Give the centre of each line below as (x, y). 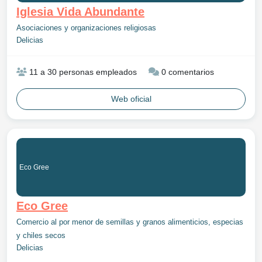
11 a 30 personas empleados (82, 72)
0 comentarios (187, 72)
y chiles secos (41, 236)
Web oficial (131, 99)
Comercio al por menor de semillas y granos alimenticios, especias (130, 222)
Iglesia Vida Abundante (80, 12)
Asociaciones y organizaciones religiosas (86, 28)
